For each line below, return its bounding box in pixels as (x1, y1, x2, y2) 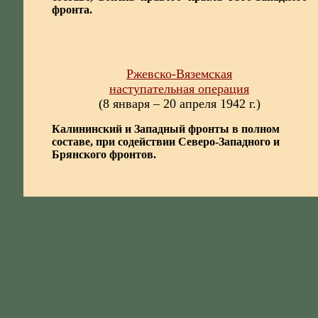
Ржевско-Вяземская (126, 67, 232, 81)
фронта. (51, 4, 92, 16)
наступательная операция (109, 82, 249, 96)
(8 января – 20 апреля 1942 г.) (98, 97, 261, 111)
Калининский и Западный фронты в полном (51, 123, 280, 135)
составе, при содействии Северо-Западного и (51, 136, 280, 148)
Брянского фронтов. (51, 148, 156, 160)
